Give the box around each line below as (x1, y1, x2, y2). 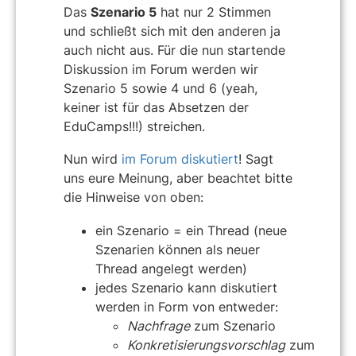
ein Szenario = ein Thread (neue (95, 222, 287, 238)
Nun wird (64, 151, 122, 168)
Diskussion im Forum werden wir (64, 60, 258, 77)
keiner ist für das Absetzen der (64, 99, 249, 115)
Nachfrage (127, 317, 190, 334)
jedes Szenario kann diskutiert (95, 279, 277, 296)
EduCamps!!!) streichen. (64, 118, 205, 134)
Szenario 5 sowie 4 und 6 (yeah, (64, 79, 257, 96)
